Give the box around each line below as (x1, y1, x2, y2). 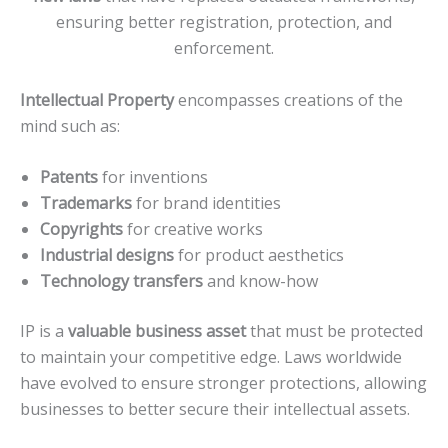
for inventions (98, 166, 208, 189)
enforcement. (174, 37, 274, 60)
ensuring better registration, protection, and (56, 11, 392, 34)
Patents (40, 166, 98, 189)
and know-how (203, 270, 318, 293)
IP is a (20, 320, 68, 343)
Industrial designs (40, 244, 174, 267)
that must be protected (246, 320, 423, 343)
